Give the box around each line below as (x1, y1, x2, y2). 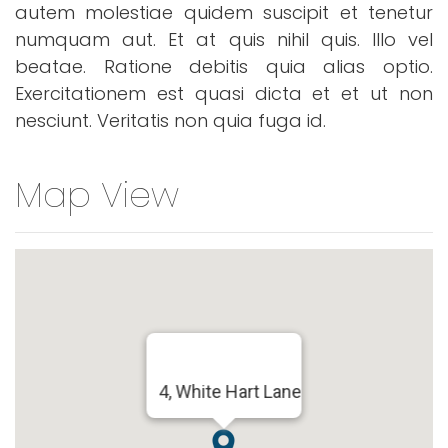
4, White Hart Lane (158, 380, 302, 402)
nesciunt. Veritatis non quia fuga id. (15, 107, 326, 133)
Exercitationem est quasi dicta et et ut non (15, 80, 433, 106)
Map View (15, 169, 179, 219)
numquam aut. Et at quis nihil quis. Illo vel (15, 26, 433, 52)
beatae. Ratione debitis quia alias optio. (15, 53, 433, 79)
